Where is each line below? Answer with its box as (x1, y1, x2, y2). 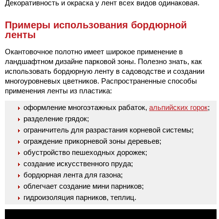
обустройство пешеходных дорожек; (23, 148, 147, 156)
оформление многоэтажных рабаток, (23, 103, 149, 111)
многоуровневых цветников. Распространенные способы (5, 76, 197, 85)
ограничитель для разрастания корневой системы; (23, 125, 194, 134)
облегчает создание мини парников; (23, 181, 144, 190)
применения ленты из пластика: (5, 86, 112, 95)
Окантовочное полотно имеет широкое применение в (5, 47, 183, 56)
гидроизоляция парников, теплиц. (23, 193, 136, 201)
